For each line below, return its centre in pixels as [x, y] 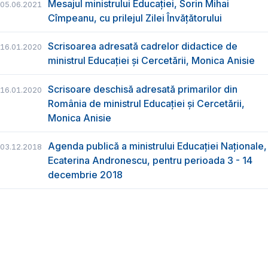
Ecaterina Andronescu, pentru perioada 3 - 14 [150, 160]
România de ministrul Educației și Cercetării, [146, 103]
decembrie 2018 [85, 174]
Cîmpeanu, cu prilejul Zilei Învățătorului [135, 18]
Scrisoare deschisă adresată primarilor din [143, 89]
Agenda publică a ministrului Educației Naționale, [157, 146]
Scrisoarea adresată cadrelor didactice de [143, 46]
